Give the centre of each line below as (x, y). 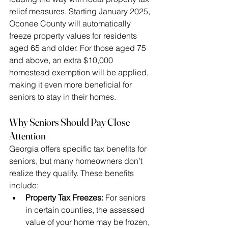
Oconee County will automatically (71, 24)
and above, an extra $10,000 (62, 60)
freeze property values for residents (74, 36)
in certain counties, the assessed (86, 210)
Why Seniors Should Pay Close (70, 122)
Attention (27, 136)
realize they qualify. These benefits (73, 173)
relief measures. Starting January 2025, (81, 11)
